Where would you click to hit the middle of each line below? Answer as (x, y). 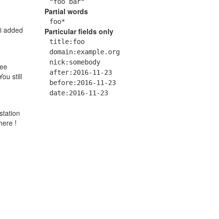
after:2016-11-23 (81, 73)
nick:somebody (75, 62)
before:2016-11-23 (83, 83)
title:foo (67, 42)
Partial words (66, 11)
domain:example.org (85, 52)
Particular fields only (79, 32)
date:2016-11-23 (79, 93)
